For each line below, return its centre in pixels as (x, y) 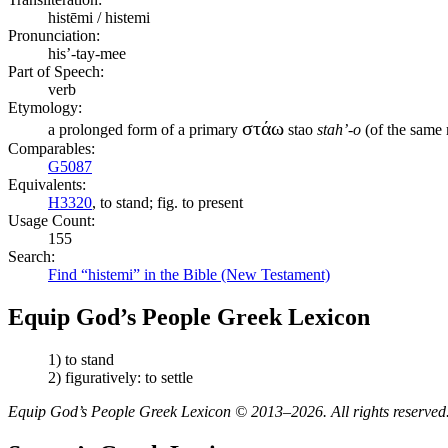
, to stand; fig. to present (167, 202)
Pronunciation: (54, 35)
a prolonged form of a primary (145, 129)
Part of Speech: (56, 71)
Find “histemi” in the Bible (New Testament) (189, 274)
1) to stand (81, 359)
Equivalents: (47, 184)
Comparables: (51, 148)
